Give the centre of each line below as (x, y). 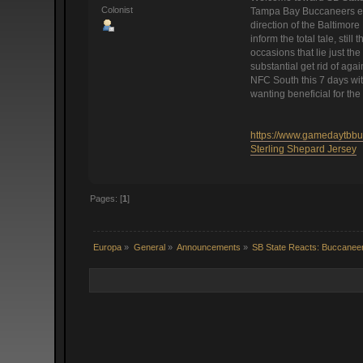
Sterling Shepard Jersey (303, 149)
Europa (108, 248)
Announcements (209, 248)
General (149, 248)
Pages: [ (107, 199)
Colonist (117, 9)
